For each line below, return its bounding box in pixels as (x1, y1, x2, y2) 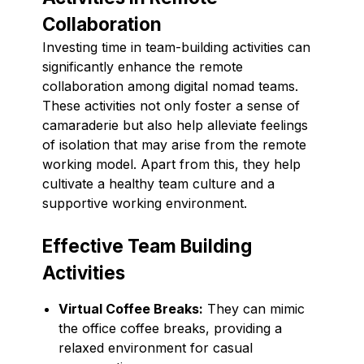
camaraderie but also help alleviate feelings (42, 116, 308, 133)
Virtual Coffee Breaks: (58, 300, 203, 317)
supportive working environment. (42, 194, 247, 211)
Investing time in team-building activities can (42, 38, 310, 55)
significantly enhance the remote (42, 58, 243, 75)
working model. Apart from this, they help (42, 155, 301, 172)
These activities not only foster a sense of (42, 97, 300, 114)
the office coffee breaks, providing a (58, 319, 282, 336)
